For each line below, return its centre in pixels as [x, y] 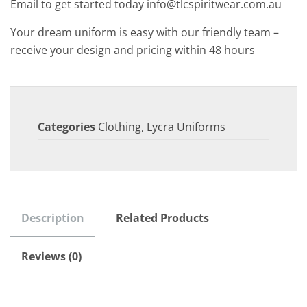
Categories [66, 126]
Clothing [120, 126]
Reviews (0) [51, 256]
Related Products [162, 218]
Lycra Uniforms [186, 126]
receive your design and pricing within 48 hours [133, 50]
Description [53, 218]
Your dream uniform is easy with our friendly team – [145, 32]
